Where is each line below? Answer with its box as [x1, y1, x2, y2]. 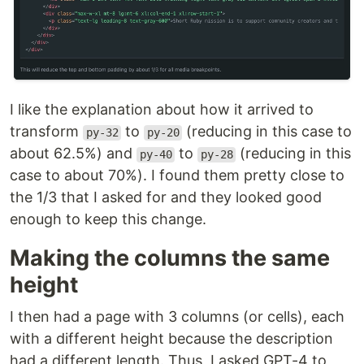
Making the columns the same [10, 245, 330, 272]
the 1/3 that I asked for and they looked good [10, 188, 322, 206]
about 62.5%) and [10, 145, 136, 162]
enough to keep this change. [10, 210, 206, 228]
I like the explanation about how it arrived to [10, 101, 314, 119]
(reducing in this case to [182, 123, 353, 141]
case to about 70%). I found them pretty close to [10, 167, 344, 184]
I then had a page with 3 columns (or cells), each [10, 308, 344, 326]
